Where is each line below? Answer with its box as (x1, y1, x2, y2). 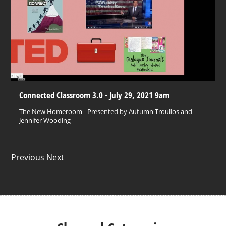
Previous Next (11, 151, 65, 163)
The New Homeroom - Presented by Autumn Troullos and (19, 106, 193, 116)
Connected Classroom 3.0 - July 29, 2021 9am (19, 88, 170, 101)
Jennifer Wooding (19, 115, 71, 125)
